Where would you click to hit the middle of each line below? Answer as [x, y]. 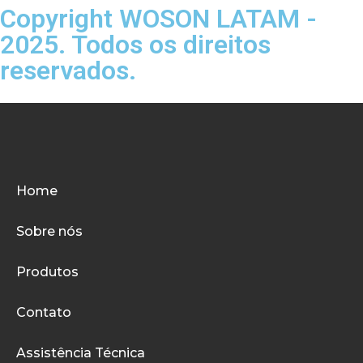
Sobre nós [49, 231]
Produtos [47, 271]
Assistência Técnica [81, 352]
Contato [44, 312]
